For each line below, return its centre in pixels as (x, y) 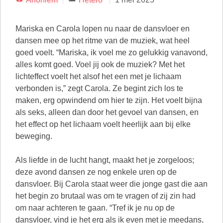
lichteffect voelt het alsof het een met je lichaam (98, 76)
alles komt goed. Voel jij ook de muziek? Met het (100, 64)
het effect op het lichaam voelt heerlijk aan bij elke (103, 124)
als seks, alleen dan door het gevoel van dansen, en (107, 112)
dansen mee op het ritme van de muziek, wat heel (103, 41)
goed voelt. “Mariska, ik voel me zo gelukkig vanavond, (111, 53)
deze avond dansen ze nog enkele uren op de (96, 172)
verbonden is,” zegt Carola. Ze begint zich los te (99, 88)
